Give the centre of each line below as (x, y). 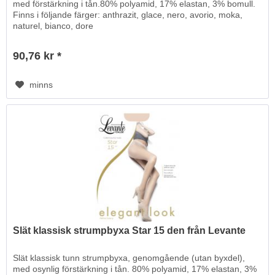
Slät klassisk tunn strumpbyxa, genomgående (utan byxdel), (129, 258)
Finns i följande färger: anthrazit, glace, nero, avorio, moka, (128, 15)
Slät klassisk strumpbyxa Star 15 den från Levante (130, 230)
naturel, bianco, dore (53, 26)
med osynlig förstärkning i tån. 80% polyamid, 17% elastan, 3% (135, 269)
